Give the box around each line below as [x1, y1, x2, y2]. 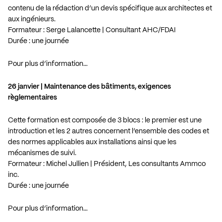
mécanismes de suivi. [8, 149, 76, 157]
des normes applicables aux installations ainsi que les [8, 138, 176, 146]
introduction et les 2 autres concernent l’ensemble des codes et [8, 127, 209, 135]
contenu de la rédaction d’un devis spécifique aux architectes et [8, 4, 212, 12]
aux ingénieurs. [8, 15, 55, 23]
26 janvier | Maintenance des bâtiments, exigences [8, 83, 171, 90]
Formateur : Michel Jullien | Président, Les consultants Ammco [8, 160, 206, 167]
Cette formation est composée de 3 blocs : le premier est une [8, 116, 202, 124]
